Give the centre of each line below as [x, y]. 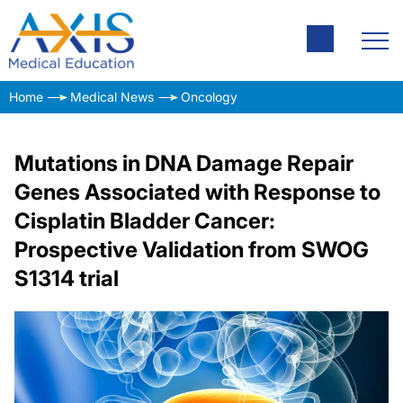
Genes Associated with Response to [197, 192]
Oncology [209, 97]
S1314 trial [67, 278]
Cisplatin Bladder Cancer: [145, 221]
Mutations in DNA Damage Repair [184, 163]
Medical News [112, 97]
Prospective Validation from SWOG [192, 250]
